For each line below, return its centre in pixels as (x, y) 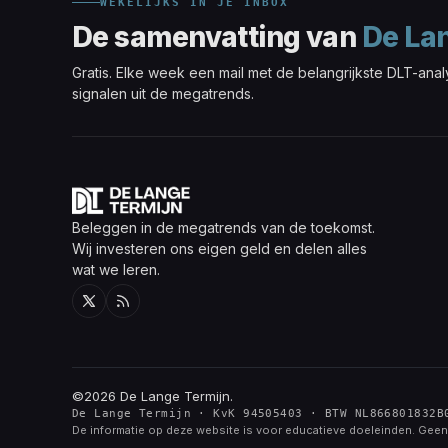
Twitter (106, 319)
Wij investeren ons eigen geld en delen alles (219, 248)
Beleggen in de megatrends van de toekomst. (223, 227)
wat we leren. (116, 269)
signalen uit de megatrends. (163, 93)
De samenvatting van (217, 36)
